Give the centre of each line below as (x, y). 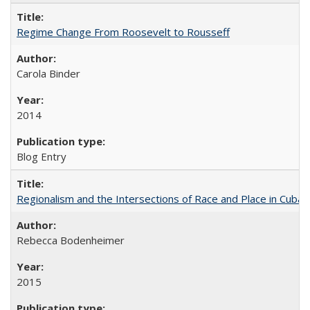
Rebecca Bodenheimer (71, 240)
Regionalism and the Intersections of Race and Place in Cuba (160, 198)
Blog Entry (42, 156)
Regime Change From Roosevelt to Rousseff (123, 31)
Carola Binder (48, 73)
